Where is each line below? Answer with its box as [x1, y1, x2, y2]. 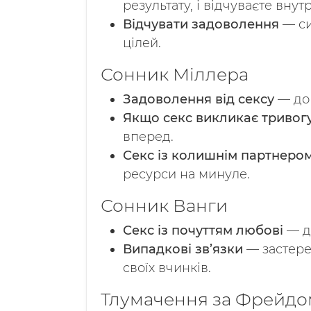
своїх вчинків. [123, 260, 211, 276]
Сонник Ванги [101, 195, 228, 216]
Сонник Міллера [101, 64, 249, 85]
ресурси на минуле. [123, 167, 250, 182]
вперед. [123, 129, 174, 144]
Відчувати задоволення [123, 17, 279, 32]
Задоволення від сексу [123, 92, 274, 107]
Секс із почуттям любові [123, 223, 283, 238]
